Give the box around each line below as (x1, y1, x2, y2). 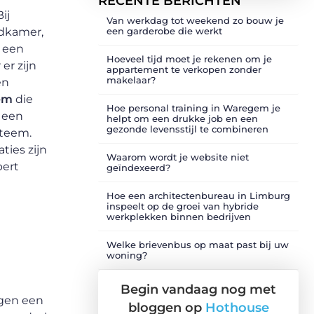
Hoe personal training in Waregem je (107, 102, 280, 114)
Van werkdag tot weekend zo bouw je (107, 15, 284, 26)
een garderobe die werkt (107, 25, 222, 36)
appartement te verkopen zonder (107, 64, 261, 75)
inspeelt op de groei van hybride (107, 200, 259, 212)
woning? (107, 250, 147, 261)
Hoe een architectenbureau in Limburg (107, 190, 290, 201)
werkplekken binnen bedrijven (107, 211, 251, 222)
